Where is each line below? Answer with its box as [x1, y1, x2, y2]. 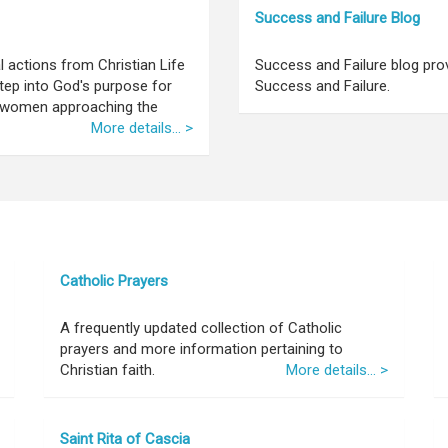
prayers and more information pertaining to [60, 340, 343, 358]
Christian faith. [60, 361, 155, 379]
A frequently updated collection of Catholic [60, 319, 342, 337]
